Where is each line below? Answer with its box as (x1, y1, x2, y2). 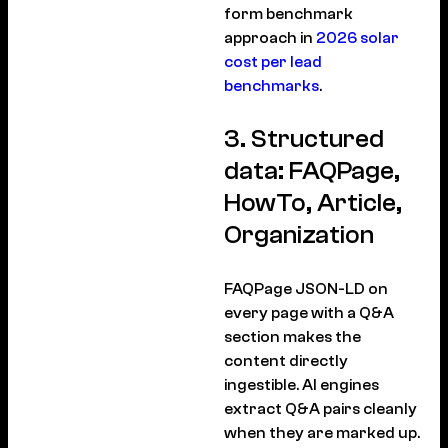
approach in (224, 28, 316, 47)
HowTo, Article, (224, 187, 402, 218)
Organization (224, 219, 374, 250)
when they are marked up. (224, 423, 420, 442)
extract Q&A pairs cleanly (224, 399, 417, 418)
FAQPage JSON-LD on (224, 279, 388, 298)
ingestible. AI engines (224, 375, 379, 394)
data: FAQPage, (224, 155, 400, 186)
